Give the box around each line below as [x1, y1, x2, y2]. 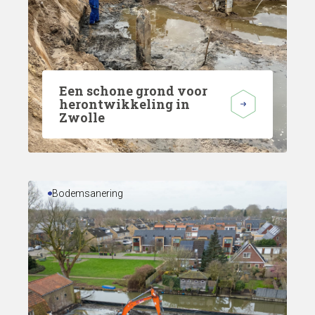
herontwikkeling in [59, 95, 190, 112]
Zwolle [59, 108, 105, 126]
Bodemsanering [52, 187, 124, 199]
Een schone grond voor [59, 82, 207, 99]
